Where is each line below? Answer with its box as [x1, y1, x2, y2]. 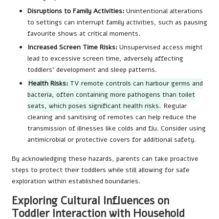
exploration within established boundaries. [12, 176, 140, 186]
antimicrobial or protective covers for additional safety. [27, 135, 196, 145]
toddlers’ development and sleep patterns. [27, 65, 157, 74]
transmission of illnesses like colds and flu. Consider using [27, 124, 206, 133]
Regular [162, 101, 187, 111]
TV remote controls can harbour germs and [68, 79, 203, 88]
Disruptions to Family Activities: [27, 6, 124, 16]
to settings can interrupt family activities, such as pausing [27, 17, 207, 27]
